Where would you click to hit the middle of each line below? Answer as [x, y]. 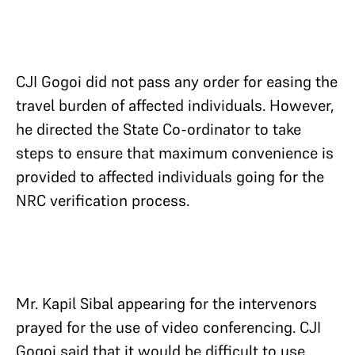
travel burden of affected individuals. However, [175, 105]
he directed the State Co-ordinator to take [158, 129]
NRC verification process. [103, 200]
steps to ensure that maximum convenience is [175, 153]
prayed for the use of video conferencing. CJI [168, 327]
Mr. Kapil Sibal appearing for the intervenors [166, 303]
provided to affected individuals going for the [170, 177]
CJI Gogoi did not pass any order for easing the [177, 82]
